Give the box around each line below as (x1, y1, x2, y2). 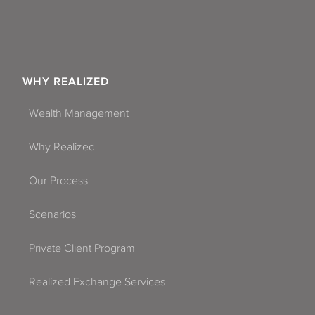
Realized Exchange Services (29, 275, 165, 288)
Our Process (29, 174, 88, 187)
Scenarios (29, 207, 76, 221)
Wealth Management (29, 106, 129, 120)
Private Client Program (29, 241, 135, 255)
